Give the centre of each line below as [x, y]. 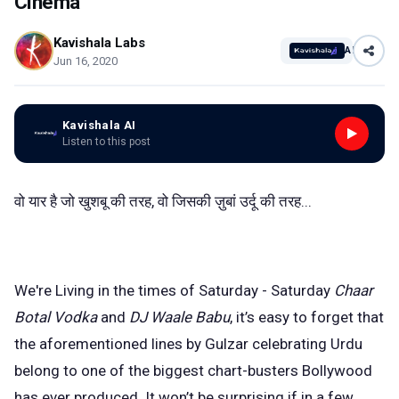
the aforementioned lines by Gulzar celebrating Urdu [188, 344]
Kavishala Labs [99, 42]
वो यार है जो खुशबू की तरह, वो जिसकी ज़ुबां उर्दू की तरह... [163, 201]
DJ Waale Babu [179, 318]
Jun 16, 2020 [85, 61]
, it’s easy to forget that [307, 318]
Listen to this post [106, 142]
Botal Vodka [57, 318]
